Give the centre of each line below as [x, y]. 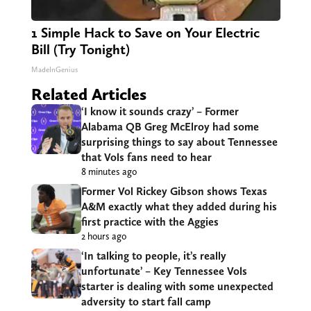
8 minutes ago [109, 171]
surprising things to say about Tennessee [179, 142]
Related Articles [89, 94]
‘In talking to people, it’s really [153, 255]
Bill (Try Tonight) [80, 49]
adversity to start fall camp [146, 301]
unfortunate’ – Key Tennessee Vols [164, 271]
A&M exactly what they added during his [179, 206]
